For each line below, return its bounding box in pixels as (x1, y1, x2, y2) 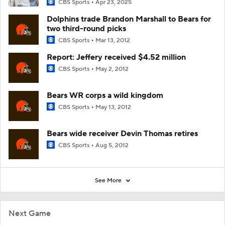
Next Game (9, 208, 51, 219)
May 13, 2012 (95, 103, 131, 111)
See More (95, 177, 123, 185)
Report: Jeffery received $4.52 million (47, 52, 186, 63)
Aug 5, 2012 (95, 142, 129, 150)
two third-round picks (47, 24, 126, 34)
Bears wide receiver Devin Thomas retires (47, 129, 198, 139)
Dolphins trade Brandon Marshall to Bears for (47, 14, 211, 24)
